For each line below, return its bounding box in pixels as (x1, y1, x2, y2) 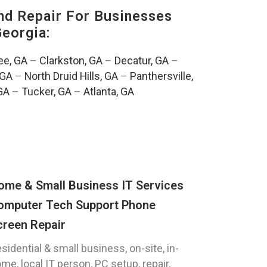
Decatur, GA (114, 54, 169, 67)
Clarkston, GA (39, 54, 103, 67)
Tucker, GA (21, 85, 72, 98)
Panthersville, (129, 70, 193, 83)
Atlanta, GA (83, 85, 134, 98)
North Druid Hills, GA (24, 70, 118, 83)
